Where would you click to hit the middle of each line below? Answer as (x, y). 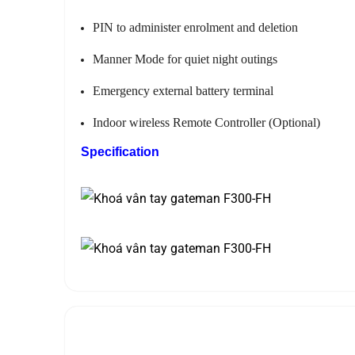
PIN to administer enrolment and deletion (195, 28)
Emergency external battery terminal (183, 91)
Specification (120, 152)
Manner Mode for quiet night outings (185, 59)
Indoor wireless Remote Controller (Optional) (206, 123)
